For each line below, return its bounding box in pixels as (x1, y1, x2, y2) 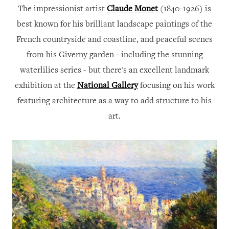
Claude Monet (107, 5, 158, 14)
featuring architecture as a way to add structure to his (17, 97, 212, 106)
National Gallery (77, 81, 138, 90)
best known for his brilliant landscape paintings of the (17, 20, 212, 29)
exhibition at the (14, 81, 77, 90)
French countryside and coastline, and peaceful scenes (16, 35, 213, 44)
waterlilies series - (20, 66, 86, 75)
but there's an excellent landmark (86, 66, 209, 75)
